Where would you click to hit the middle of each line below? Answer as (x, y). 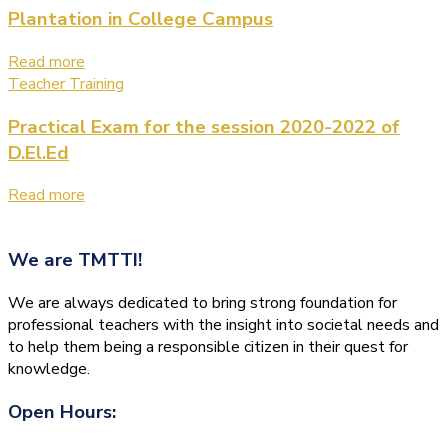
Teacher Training (66, 84)
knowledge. (49, 368)
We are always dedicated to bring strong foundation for (202, 302)
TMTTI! (110, 260)
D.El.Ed (38, 152)
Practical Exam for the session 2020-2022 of (204, 126)
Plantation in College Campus (140, 19)
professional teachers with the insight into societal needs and (223, 324)
